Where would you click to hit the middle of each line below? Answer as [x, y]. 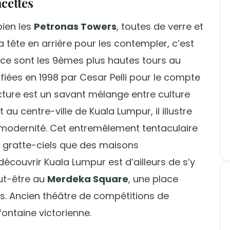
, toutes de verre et [160, 27]
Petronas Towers [75, 27]
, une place [153, 179]
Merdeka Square [88, 179]
